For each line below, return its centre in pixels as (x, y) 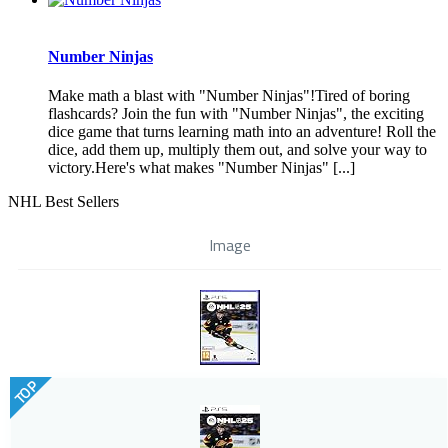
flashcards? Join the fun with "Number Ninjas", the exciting (236, 114)
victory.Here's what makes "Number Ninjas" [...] (201, 168)
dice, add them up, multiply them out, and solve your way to (237, 150)
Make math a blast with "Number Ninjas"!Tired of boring (229, 96)
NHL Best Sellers (63, 202)
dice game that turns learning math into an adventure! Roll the (242, 132)
